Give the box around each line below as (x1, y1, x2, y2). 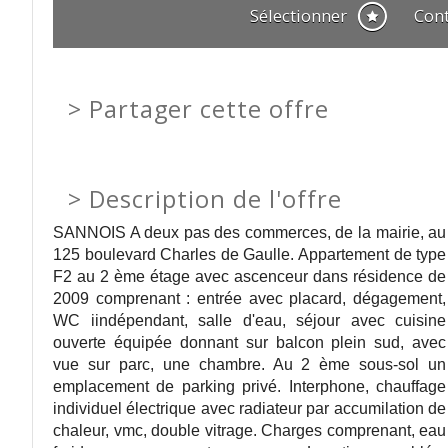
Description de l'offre (89, 183, 342, 215)
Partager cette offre (89, 93, 329, 125)
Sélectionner (258, 4, 347, 27)
